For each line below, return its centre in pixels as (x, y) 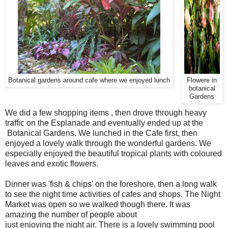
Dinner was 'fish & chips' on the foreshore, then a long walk (111, 184)
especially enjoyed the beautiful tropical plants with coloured (113, 153)
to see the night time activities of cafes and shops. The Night (113, 194)
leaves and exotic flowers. (52, 163)
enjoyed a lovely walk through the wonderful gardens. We (108, 143)
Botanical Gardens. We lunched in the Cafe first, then (101, 133)
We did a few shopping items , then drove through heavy (106, 112)
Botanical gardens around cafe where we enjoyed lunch (89, 80)
